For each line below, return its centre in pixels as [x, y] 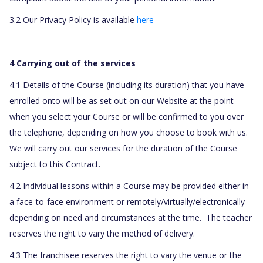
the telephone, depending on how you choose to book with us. [130, 133]
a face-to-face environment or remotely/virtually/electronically [127, 202]
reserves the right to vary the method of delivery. [102, 234]
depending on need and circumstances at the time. [108, 218]
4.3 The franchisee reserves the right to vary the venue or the [126, 255]
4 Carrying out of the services [73, 63]
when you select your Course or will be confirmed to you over [127, 117]
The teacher [229, 218]
